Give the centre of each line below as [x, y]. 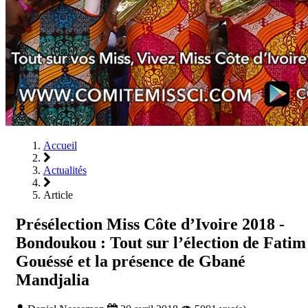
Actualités [65, 170]
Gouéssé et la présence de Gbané [131, 261]
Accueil [60, 145]
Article [58, 195]
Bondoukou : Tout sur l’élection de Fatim [161, 242]
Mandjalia [53, 279]
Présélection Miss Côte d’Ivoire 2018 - [150, 224]
